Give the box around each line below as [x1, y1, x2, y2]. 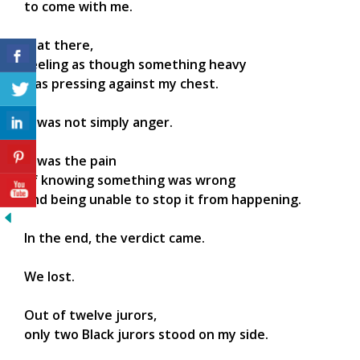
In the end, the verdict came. [24, 229, 205, 247]
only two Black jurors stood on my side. [24, 325, 268, 344]
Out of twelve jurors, [24, 306, 157, 325]
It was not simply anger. [24, 113, 173, 132]
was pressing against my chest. [24, 75, 219, 93]
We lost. [24, 268, 75, 286]
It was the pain [24, 152, 117, 170]
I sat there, [24, 36, 93, 55]
